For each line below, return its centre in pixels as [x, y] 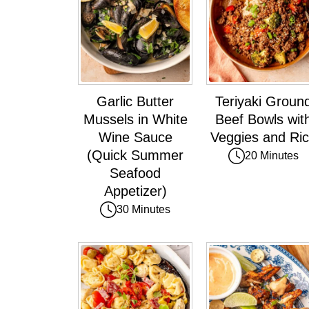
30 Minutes [143, 209]
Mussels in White [135, 119]
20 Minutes [272, 155]
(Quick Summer [135, 155]
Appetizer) [135, 191]
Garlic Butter [135, 101]
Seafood [135, 173]
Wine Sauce [135, 137]
